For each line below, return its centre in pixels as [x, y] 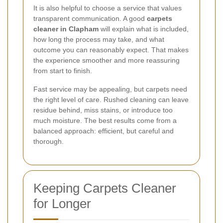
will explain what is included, [144, 29]
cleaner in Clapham [66, 29]
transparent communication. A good [90, 18]
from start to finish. [63, 70]
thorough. [49, 141]
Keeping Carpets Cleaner [105, 188]
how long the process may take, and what [99, 39]
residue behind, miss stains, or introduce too [103, 110]
